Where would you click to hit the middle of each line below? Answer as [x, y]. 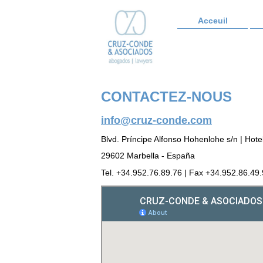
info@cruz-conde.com [156, 121]
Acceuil [213, 21]
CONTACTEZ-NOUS [166, 97]
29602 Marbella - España [148, 156]
